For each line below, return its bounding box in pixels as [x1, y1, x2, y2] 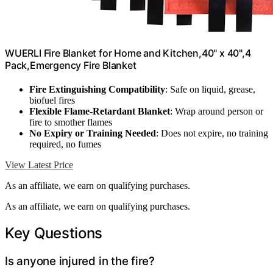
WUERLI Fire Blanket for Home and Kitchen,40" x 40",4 [5, 46, 251, 59]
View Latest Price [5, 160, 73, 171]
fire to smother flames [29, 117, 112, 128]
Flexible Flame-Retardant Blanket [29, 106, 170, 117]
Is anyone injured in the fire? [5, 254, 155, 269]
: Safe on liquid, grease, [165, 84, 255, 95]
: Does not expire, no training [156, 128, 268, 139]
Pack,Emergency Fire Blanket [5, 58, 136, 71]
